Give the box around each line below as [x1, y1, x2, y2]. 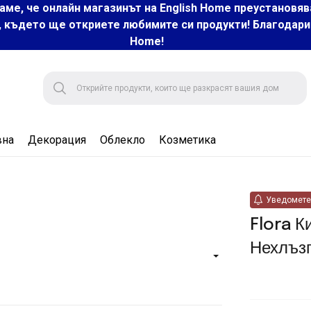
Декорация [28, 133, 86, 146]
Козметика [159, 133, 216, 146]
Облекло [100, 133, 145, 146]
